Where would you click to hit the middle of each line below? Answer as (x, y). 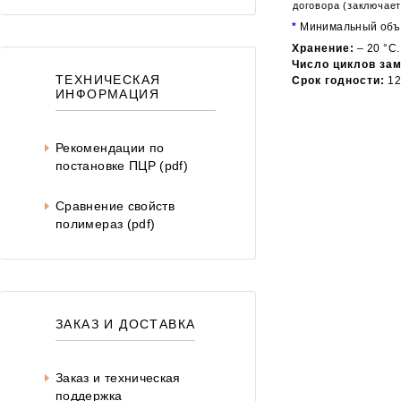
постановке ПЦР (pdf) (122, 165)
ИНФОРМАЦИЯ (108, 94)
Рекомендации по (110, 147)
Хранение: (323, 49)
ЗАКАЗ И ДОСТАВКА (126, 324)
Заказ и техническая (118, 378)
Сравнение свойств (115, 205)
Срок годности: (338, 81)
